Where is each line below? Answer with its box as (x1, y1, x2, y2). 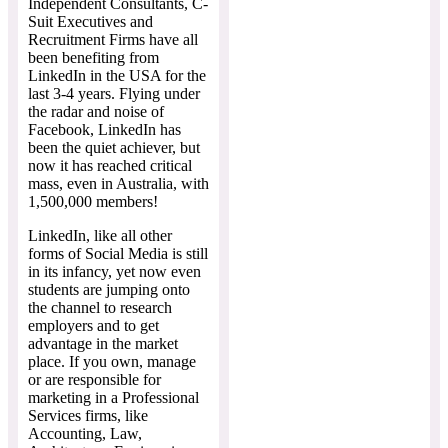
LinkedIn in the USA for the (28, 66, 206, 84)
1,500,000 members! (28, 192, 158, 210)
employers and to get (28, 316, 159, 334)
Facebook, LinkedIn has (28, 120, 181, 138)
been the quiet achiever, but (28, 138, 200, 156)
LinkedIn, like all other (28, 226, 172, 244)
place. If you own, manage (28, 352, 196, 370)
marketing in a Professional (28, 388, 199, 406)
